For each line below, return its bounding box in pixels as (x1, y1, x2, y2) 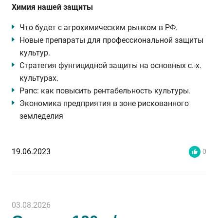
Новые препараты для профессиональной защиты (19, 36, 203, 45)
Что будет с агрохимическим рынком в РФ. (19, 23, 178, 32)
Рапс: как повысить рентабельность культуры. (19, 86, 191, 95)
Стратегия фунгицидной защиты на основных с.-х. (19, 61, 201, 70)
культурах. (19, 73, 58, 83)
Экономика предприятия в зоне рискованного (19, 99, 189, 108)
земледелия (19, 111, 63, 121)
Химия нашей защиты (12, 2, 93, 12)
